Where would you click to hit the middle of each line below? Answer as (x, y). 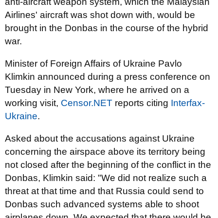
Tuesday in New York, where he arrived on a (97, 90)
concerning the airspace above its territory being (105, 152)
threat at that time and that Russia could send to (104, 191)
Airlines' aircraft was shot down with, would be (100, 15)
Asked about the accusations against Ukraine (100, 138)
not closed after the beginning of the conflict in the (108, 165)
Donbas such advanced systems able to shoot (102, 204)
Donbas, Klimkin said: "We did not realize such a (106, 178)
